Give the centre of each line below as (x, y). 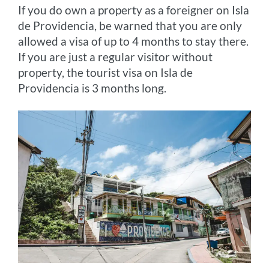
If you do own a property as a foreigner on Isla (134, 10)
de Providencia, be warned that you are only (130, 26)
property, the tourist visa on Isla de (106, 73)
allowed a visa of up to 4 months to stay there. (134, 41)
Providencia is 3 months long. (92, 88)
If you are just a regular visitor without (116, 57)
